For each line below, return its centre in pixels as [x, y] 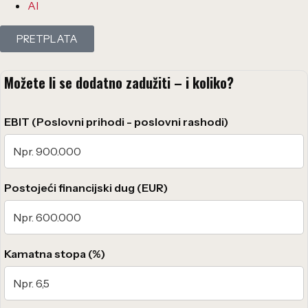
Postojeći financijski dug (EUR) [86, 187]
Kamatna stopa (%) [55, 253]
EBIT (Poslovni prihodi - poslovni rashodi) [116, 121]
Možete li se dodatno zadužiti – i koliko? [119, 82]
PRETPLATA [47, 38]
